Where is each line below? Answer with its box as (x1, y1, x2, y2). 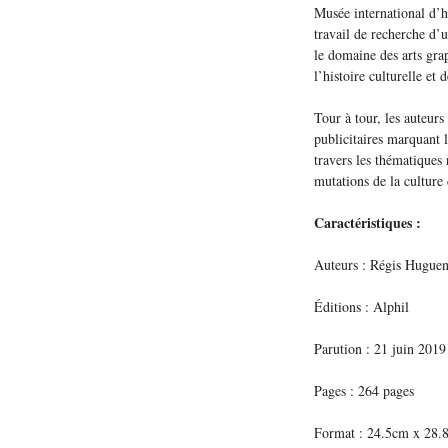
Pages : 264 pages (314, 381, 414, 401)
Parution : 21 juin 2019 (314, 339, 446, 359)
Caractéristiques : (314, 212, 421, 234)
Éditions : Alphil (314, 297, 409, 317)
